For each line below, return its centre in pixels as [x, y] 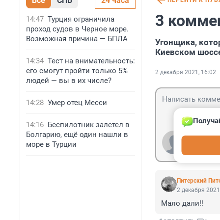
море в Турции [51, 144]
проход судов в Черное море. [77, 29]
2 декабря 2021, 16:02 [186, 72]
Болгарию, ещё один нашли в [77, 135]
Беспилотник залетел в [89, 125]
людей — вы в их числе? [69, 81]
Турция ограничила [81, 19]
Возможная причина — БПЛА [77, 39]
